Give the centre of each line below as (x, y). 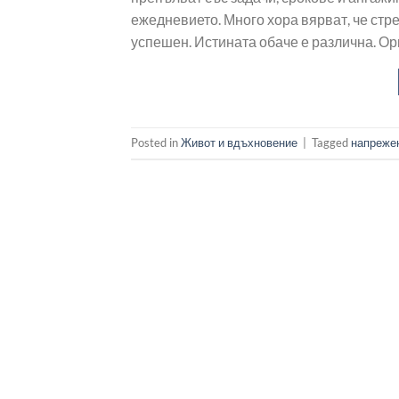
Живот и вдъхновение (239, 143)
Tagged (331, 143)
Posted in (156, 143)
